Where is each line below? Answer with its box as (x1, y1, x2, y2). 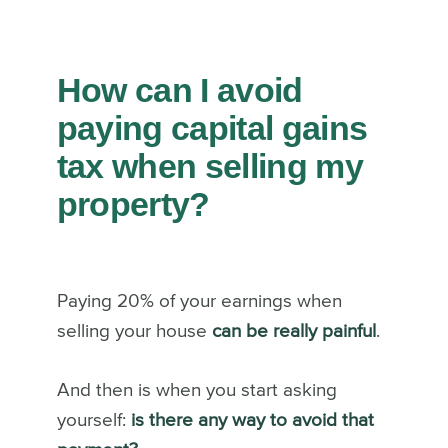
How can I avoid (56, 70, 303, 109)
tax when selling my (56, 146, 363, 185)
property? (56, 184, 210, 223)
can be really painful (211, 321, 376, 341)
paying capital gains (56, 108, 368, 147)
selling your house (56, 321, 212, 341)
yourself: (56, 410, 126, 430)
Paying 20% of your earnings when (56, 291, 342, 311)
